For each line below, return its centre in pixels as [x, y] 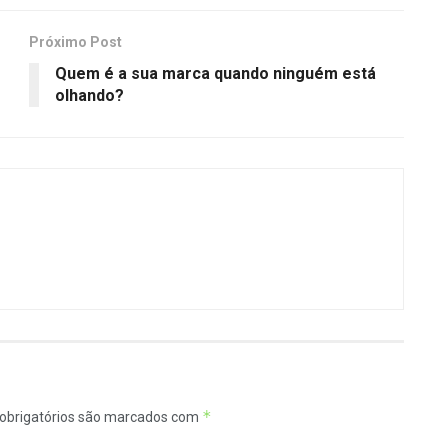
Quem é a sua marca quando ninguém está [215, 73]
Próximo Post [75, 41]
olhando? [89, 95]
